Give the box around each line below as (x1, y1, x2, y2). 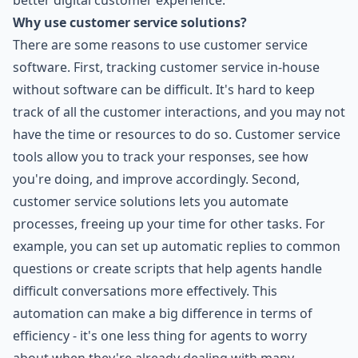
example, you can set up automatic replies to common (13, 237, 340, 255)
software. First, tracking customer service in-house (13, 58, 320, 76)
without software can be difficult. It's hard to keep (13, 81, 315, 98)
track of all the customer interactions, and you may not (13, 103, 345, 121)
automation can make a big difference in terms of (13, 304, 312, 322)
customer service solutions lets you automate (13, 193, 288, 210)
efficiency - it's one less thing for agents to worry (13, 327, 307, 344)
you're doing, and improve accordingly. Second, (13, 170, 300, 188)
